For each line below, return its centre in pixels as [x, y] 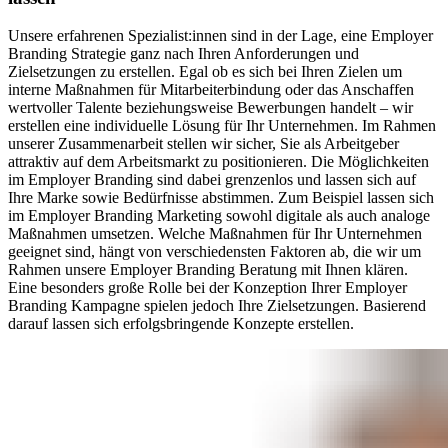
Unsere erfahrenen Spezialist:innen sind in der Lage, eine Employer [220, 36]
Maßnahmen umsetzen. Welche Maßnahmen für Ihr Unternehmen [215, 234]
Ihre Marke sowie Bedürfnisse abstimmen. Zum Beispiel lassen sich [221, 198]
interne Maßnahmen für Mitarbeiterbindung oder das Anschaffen [211, 90]
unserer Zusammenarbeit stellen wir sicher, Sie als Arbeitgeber [203, 144]
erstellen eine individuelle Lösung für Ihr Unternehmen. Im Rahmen [222, 126]
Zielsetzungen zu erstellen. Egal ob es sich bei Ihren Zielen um [205, 72]
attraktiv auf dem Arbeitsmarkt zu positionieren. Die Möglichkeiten [218, 162]
